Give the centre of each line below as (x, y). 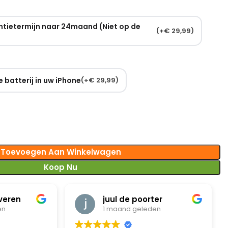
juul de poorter (133, 199)
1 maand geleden (132, 209)
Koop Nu (61, 167)
